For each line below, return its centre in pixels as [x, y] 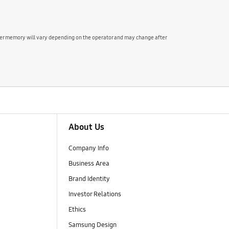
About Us [87, 127]
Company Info [89, 148]
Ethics [77, 210]
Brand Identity [89, 179]
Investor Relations [96, 194]
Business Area [89, 163]
